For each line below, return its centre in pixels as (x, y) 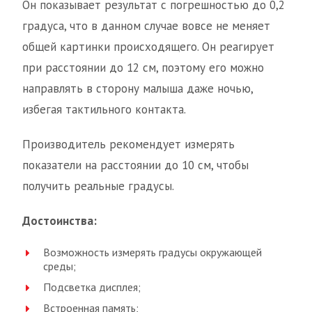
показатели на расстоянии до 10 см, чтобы (135, 165)
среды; (60, 266)
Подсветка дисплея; (92, 287)
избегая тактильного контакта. (104, 110)
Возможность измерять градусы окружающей (153, 252)
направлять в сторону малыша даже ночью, (138, 89)
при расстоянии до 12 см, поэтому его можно (143, 68)
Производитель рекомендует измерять (128, 145)
